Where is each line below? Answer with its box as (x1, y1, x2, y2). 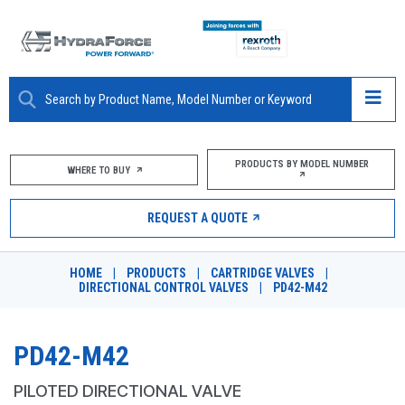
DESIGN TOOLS (27, 363, 118, 381)
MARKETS (27, 239, 87, 256)
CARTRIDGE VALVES (211, 266, 315, 280)
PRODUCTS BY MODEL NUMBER (232, 158, 370, 170)
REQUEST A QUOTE (144, 211, 250, 225)
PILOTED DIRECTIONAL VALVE (14, 381, 241, 400)
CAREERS (27, 322, 82, 339)
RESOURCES (27, 280, 99, 297)
